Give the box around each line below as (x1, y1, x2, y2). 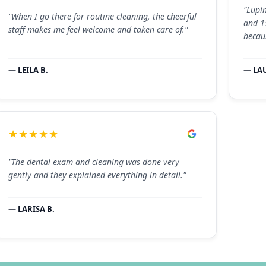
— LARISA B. (8, 204, 55, 215)
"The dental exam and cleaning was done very (8, 156, 179, 168)
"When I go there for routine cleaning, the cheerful (8, 10, 197, 22)
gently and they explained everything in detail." (8, 169, 186, 181)
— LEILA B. (8, 64, 48, 75)
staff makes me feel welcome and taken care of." (8, 23, 188, 35)
